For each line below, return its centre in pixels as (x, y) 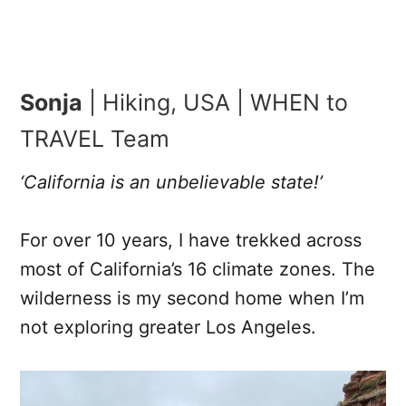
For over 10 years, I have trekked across (191, 241)
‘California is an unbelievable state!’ (171, 183)
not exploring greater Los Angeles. (168, 328)
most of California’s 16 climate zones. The (198, 270)
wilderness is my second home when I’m (192, 299)
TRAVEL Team (95, 139)
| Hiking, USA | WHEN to (215, 103)
